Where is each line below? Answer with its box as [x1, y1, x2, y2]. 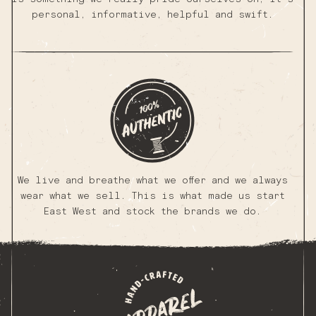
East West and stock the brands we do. [44, 207, 261, 217]
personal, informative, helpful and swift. [32, 10, 273, 20]
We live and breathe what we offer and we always [17, 176, 288, 186]
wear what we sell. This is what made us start [20, 191, 285, 202]
